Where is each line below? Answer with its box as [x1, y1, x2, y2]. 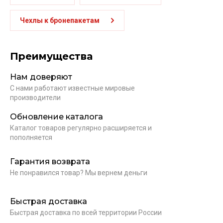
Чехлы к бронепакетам [20, 16, 100, 24]
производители [10, 94, 61, 102]
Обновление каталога [10, 112, 103, 121]
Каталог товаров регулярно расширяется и [10, 124, 152, 132]
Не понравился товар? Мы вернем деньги [10, 168, 147, 177]
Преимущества [10, 50, 93, 62]
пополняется [10, 133, 52, 141]
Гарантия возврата [10, 156, 90, 166]
